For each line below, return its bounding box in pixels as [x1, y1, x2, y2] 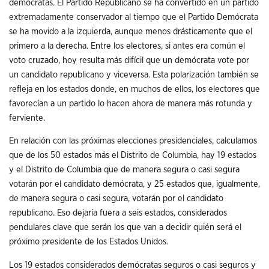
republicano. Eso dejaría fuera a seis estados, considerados [9, 208, 227, 218]
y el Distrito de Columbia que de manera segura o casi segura [9, 165, 240, 175]
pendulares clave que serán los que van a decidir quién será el [9, 223, 241, 232]
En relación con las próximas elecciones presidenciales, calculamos [9, 136, 257, 146]
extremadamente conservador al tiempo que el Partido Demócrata [9, 12, 258, 22]
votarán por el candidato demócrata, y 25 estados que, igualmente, [9, 180, 260, 189]
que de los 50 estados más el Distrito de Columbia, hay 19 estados [9, 151, 256, 160]
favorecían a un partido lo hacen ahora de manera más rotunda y [9, 98, 252, 108]
